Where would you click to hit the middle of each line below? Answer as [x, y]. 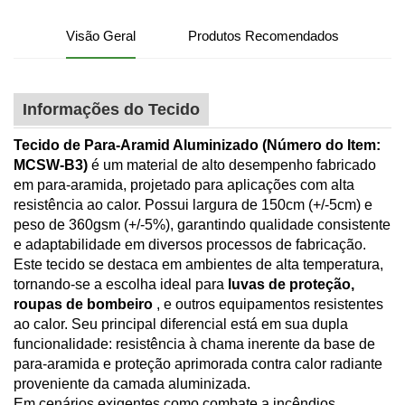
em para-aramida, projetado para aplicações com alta [184, 184]
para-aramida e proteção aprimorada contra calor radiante [198, 363]
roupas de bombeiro [85, 304]
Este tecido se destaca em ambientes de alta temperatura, [198, 264]
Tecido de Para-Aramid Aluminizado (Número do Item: [197, 145]
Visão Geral [101, 35]
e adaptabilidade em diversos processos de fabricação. [190, 244]
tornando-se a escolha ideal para [121, 284]
